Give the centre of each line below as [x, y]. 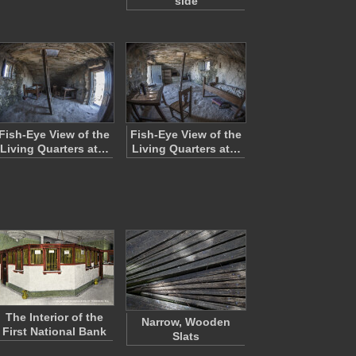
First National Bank [54, 331]
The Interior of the [54, 317]
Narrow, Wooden [186, 322]
